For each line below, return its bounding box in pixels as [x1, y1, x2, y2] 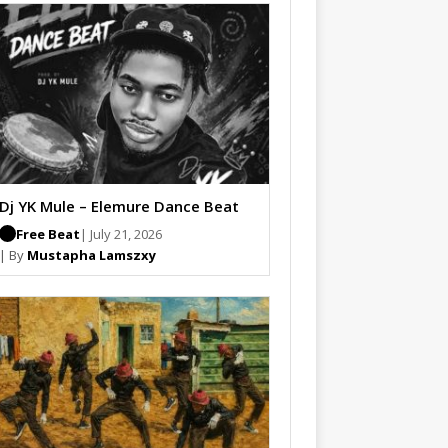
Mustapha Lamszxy [26, 245, 156, 264]
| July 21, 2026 [79, 224, 162, 243]
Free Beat [15, 224, 80, 243]
